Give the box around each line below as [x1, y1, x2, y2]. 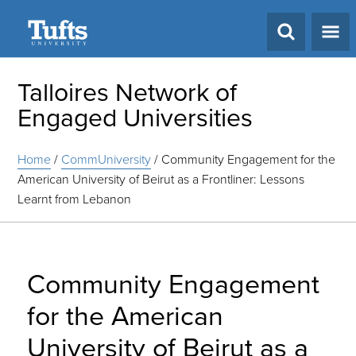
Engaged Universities [17, 99, 253, 137]
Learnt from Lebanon [17, 190, 132, 208]
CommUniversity [61, 150, 152, 168]
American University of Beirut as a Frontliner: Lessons [17, 170, 305, 188]
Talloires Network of [17, 73, 238, 111]
